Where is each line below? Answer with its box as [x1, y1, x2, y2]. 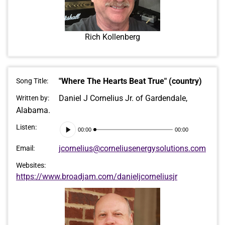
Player [58, 134, 80, 144]
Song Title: [16, 76, 48, 85]
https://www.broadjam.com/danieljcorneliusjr [16, 171, 177, 181]
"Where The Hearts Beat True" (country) [59, 76, 202, 86]
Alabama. [16, 105, 50, 115]
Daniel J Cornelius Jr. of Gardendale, [59, 93, 187, 103]
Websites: [16, 161, 46, 169]
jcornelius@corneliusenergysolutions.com [59, 143, 206, 153]
